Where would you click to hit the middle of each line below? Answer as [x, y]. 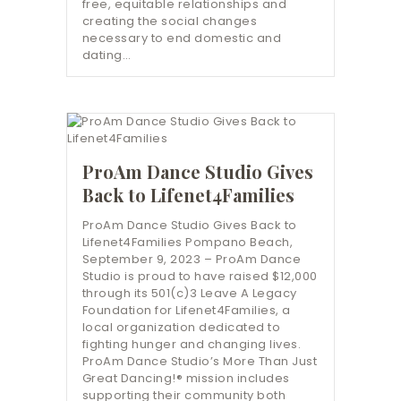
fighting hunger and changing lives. [192, 345]
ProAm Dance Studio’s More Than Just [200, 362]
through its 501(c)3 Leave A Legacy [189, 294]
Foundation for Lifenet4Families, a [186, 311]
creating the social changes [170, 21]
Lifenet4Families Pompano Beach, [188, 243]
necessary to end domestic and [182, 38]
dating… [107, 55]
